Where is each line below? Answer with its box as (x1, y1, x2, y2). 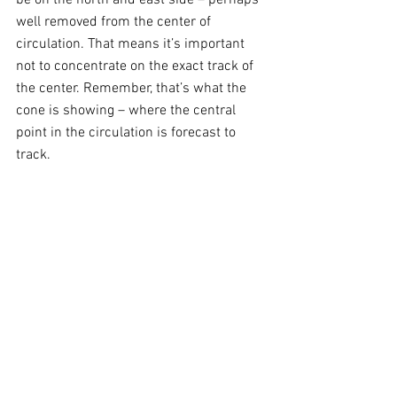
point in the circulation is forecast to (16, 123, 239, 142)
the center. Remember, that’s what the (16, 79, 250, 97)
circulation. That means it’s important (16, 35, 248, 53)
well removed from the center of (16, 12, 214, 31)
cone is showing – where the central (16, 101, 239, 120)
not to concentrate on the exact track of (16, 57, 257, 75)
